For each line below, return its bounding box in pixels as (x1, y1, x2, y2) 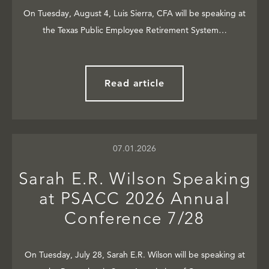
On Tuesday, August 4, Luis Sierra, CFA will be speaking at (23, 8, 246, 19)
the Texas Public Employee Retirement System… (42, 25, 227, 36)
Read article (104, 77, 165, 89)
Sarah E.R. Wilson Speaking (18, 169, 251, 189)
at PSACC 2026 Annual (38, 189, 231, 209)
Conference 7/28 (64, 208, 205, 229)
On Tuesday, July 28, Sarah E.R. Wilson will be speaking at (24, 249, 245, 261)
